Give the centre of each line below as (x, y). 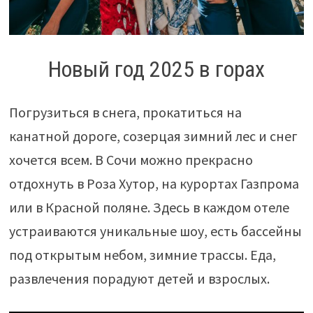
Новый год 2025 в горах (156, 69)
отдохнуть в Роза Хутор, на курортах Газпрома (154, 184)
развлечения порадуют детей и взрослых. (139, 279)
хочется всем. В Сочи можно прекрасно (131, 160)
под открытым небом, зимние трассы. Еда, (142, 255)
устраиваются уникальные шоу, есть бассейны (155, 231)
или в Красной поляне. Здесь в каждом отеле (149, 208)
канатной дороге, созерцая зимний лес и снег (153, 136)
